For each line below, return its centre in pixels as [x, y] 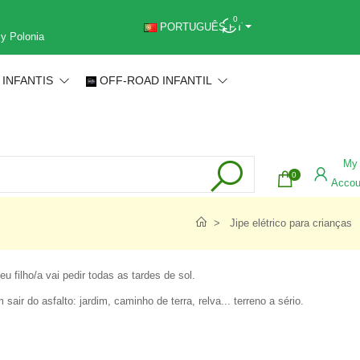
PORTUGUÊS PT [199, 27]
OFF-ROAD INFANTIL [157, 80]
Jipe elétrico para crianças [291, 223]
